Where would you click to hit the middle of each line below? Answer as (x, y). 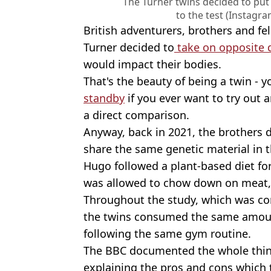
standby (104, 98)
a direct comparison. (136, 115)
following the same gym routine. (167, 233)
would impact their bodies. (152, 64)
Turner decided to (129, 47)
